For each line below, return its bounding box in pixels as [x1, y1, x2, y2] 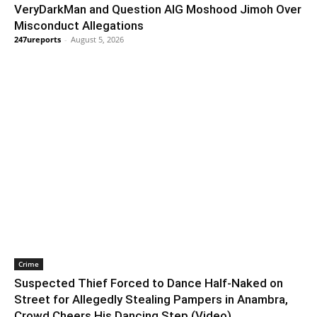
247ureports [14, 33, 61, 45]
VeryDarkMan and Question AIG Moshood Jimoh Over [14, 1, 301, 16]
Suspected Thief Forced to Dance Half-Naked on [14, 275, 283, 290]
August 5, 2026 [71, 33, 124, 45]
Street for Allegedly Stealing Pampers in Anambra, [14, 292, 288, 306]
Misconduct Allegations [14, 18, 144, 33]
